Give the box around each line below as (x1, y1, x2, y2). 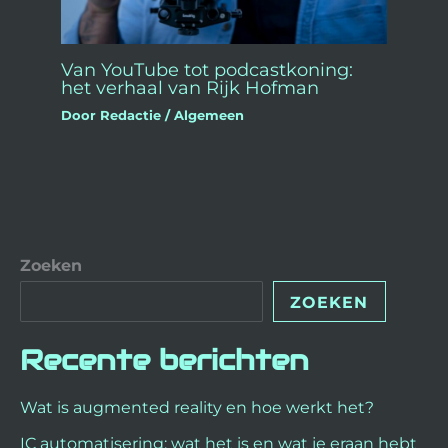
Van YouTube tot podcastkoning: (61, 57, 354, 81)
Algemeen (174, 107, 245, 123)
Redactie (100, 107, 166, 123)
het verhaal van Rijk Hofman (61, 75, 320, 99)
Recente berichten (20, 341, 309, 378)
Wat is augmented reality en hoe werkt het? (20, 398, 374, 418)
